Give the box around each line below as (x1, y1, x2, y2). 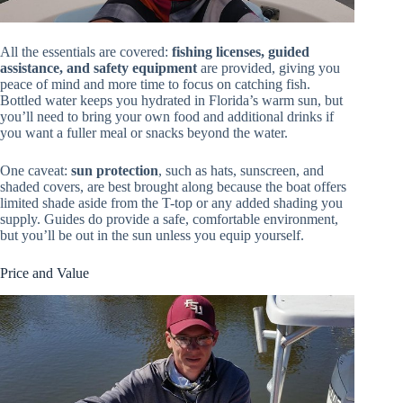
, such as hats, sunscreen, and (158, 162, 324, 178)
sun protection (71, 162, 158, 178)
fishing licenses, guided (172, 43, 309, 59)
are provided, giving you (197, 59, 340, 76)
